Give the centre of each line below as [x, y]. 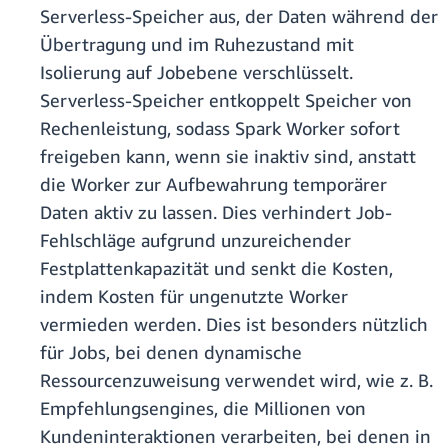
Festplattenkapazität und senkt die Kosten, [216, 268]
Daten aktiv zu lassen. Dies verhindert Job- [216, 212]
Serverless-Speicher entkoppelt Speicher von [226, 100]
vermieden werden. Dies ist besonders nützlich [234, 324]
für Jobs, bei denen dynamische [171, 352]
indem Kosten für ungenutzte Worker [194, 296]
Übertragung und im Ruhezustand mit [197, 44]
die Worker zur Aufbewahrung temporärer [213, 184]
